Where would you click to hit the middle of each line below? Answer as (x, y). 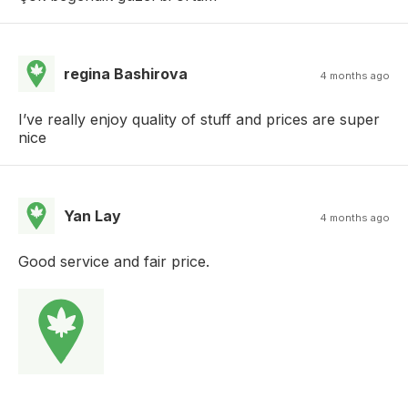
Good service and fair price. (114, 262)
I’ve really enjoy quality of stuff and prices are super (199, 120)
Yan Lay (92, 216)
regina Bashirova (126, 74)
